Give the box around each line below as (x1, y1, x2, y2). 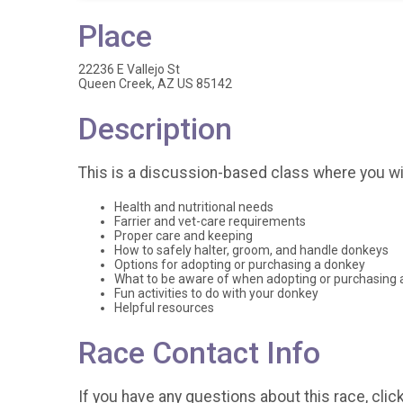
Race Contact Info (78, 336, 320, 372)
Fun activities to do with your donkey (114, 286, 318, 301)
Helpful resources (114, 300, 214, 316)
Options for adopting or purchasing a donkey (114, 257, 365, 273)
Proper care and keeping (114, 228, 253, 244)
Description (78, 112, 232, 147)
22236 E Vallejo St (78, 62, 180, 76)
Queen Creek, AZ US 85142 (78, 76, 232, 91)
